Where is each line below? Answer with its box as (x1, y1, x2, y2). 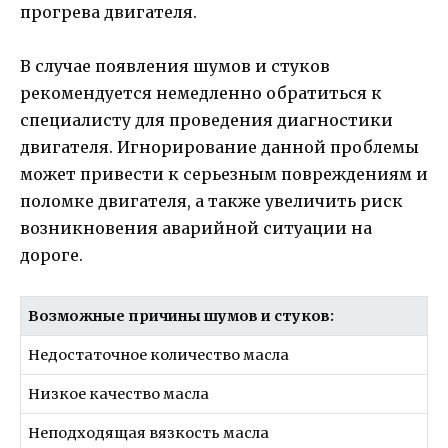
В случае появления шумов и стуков (20, 55, 330, 76)
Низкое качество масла (28, 384, 210, 403)
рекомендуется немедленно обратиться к (20, 82, 382, 103)
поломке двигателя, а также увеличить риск (20, 190, 403, 211)
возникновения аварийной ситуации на (20, 217, 372, 238)
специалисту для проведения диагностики (20, 109, 393, 130)
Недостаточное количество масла (28, 345, 290, 364)
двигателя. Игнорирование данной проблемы (20, 136, 419, 157)
